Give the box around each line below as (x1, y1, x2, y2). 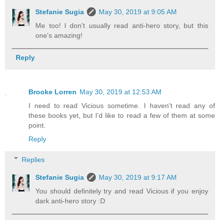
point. (28, 121, 46, 130)
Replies (22, 155, 45, 164)
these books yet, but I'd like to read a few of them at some (28, 111, 215, 120)
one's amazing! (35, 31, 83, 39)
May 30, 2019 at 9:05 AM (99, 7, 177, 16)
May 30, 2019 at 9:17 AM (99, 173, 177, 181)
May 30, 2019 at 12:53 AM (80, 88, 162, 96)
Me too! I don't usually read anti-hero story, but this (35, 21, 208, 29)
